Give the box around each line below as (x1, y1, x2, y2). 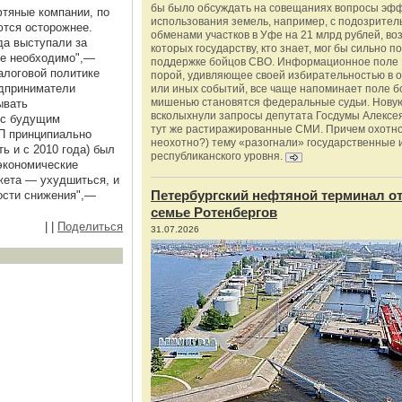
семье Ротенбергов (151, 205, 277, 220)
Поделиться (57, 220, 123, 233)
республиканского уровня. (151, 150, 285, 162)
